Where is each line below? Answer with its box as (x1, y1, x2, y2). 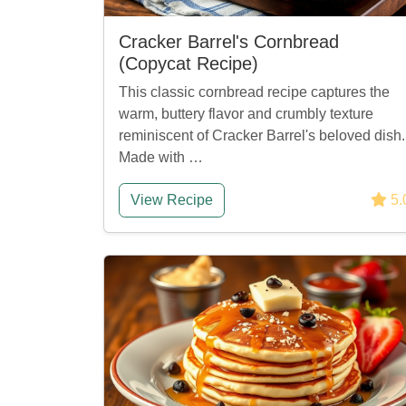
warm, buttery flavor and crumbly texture (119, 106, 373, 121)
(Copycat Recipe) (119, 53, 258, 73)
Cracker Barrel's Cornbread (119, 32, 339, 52)
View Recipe (130, 192, 213, 208)
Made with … (119, 150, 203, 165)
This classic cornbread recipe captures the (119, 84, 390, 100)
